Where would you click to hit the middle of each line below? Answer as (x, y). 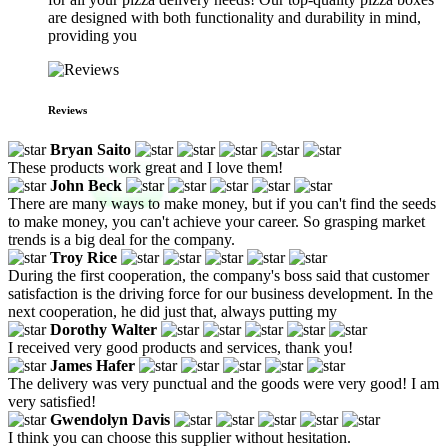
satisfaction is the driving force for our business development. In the (220, 293)
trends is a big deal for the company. (121, 239)
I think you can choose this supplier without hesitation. (179, 437)
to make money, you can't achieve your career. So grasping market (216, 221)
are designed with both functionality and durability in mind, (234, 17)
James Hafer (92, 365)
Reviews (67, 109)
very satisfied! (52, 401)
